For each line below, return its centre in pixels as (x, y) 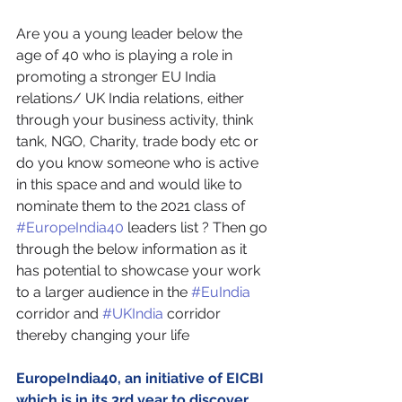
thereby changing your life (103, 335)
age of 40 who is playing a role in (126, 55)
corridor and (59, 314)
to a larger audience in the (104, 292)
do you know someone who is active (139, 163)
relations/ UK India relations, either (132, 98)
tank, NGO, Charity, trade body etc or (139, 141)
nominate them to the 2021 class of (132, 206)
